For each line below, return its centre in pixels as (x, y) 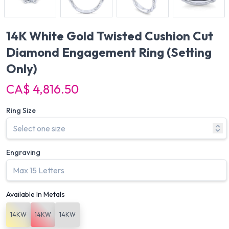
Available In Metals (36, 194)
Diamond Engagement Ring (86, 52)
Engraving (23, 153)
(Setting (189, 52)
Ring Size (21, 111)
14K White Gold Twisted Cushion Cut (110, 36)
